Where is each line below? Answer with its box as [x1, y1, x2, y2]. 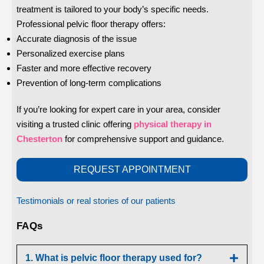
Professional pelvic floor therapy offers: [16, 19, 166, 29]
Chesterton [16, 134, 62, 144]
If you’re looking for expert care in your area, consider [16, 104, 220, 115]
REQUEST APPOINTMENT [73, 164, 191, 175]
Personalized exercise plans [16, 48, 125, 59]
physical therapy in [134, 119, 212, 130]
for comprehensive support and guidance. [62, 134, 224, 144]
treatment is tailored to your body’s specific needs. [16, 4, 209, 15]
